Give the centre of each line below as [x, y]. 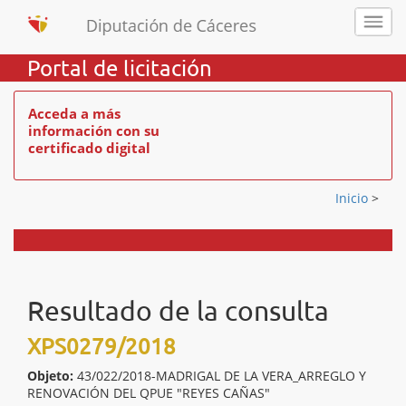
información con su [94, 130]
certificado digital [89, 148]
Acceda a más [74, 113]
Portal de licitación [120, 68]
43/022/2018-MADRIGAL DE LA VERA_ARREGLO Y [222, 376]
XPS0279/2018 [101, 346]
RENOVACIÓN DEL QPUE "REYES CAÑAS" [149, 393]
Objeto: [50, 376]
